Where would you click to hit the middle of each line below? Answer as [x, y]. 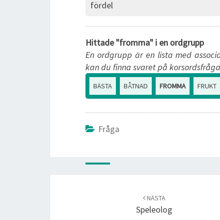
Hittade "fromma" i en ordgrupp [145, 42]
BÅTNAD [136, 86]
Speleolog [154, 209]
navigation [69, 193]
